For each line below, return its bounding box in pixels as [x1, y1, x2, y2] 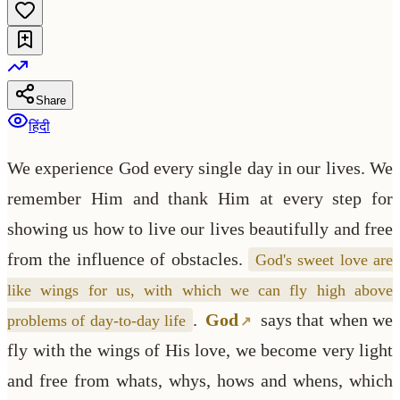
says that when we [255, 309, 394, 329]
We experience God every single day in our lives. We [7, 157, 393, 178]
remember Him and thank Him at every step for [7, 187, 393, 208]
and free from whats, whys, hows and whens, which [7, 370, 393, 390]
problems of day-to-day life [7, 311, 187, 329]
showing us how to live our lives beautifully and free [7, 218, 393, 238]
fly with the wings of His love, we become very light [7, 339, 393, 360]
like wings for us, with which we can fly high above [7, 280, 393, 299]
